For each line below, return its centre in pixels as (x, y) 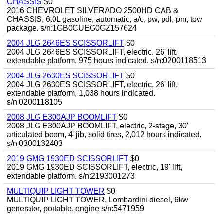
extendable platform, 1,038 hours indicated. (81, 93)
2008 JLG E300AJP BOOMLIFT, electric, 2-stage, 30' (98, 126)
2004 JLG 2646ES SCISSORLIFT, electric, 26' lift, (92, 52)
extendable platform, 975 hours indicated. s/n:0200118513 (107, 61)
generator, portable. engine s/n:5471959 (75, 209)
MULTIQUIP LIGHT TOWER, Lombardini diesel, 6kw (98, 200)
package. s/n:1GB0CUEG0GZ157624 (72, 28)
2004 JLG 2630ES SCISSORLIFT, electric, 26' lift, (92, 84)
